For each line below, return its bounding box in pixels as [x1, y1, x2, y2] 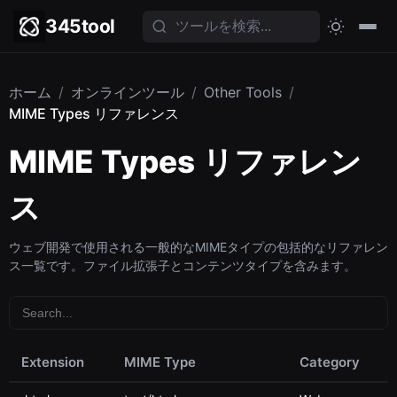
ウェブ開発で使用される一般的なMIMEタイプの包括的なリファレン [9, 239, 388, 254]
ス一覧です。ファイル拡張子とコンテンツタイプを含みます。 [9, 258, 356, 273]
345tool [45, 15, 115, 37]
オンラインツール [71, 83, 184, 101]
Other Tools [204, 83, 282, 101]
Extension [21, 354, 84, 370]
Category [300, 354, 360, 370]
